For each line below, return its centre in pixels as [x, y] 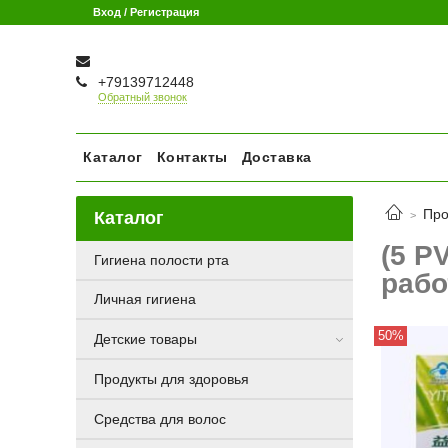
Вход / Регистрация [145, 12]
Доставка [276, 157]
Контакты [192, 157]
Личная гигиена [144, 299]
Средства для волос [159, 418]
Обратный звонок [143, 97]
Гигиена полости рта [161, 259]
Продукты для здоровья [171, 379]
